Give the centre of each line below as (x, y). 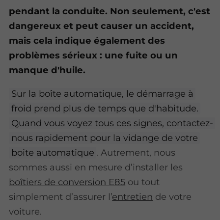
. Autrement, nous (136, 152)
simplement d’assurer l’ (61, 196)
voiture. (26, 211)
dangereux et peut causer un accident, (102, 26)
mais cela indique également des (87, 40)
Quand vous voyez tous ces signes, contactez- (112, 123)
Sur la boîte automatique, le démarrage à (102, 93)
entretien (133, 196)
